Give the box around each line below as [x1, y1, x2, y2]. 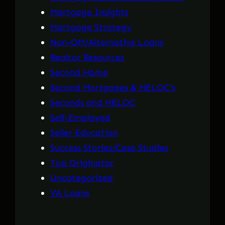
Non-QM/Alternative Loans [50, 37, 163, 48]
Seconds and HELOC [50, 97, 136, 108]
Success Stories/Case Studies [50, 142, 168, 154]
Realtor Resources [50, 52, 124, 63]
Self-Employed [50, 112, 110, 124]
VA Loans [50, 187, 89, 199]
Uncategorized [50, 172, 113, 184]
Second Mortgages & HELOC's [50, 82, 175, 93]
